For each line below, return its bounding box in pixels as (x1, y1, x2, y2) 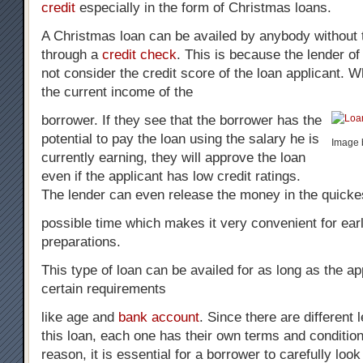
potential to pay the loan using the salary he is (41, 131, 319, 147)
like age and (41, 310, 118, 325)
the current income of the (41, 84, 193, 100)
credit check (102, 47, 177, 62)
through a (41, 47, 102, 62)
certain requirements (41, 281, 166, 297)
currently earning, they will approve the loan (41, 150, 305, 165)
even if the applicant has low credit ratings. (41, 169, 301, 184)
